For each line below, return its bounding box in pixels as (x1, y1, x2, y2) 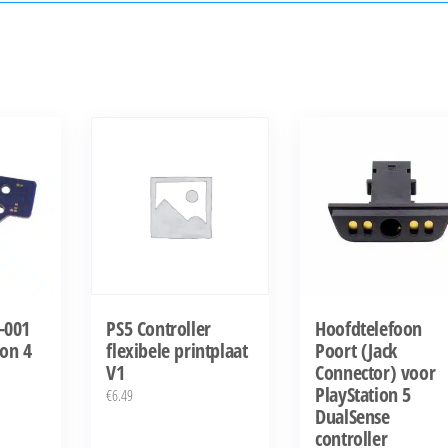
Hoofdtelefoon (315, 315, 422, 343)
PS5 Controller (106, 315, 211, 343)
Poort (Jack (315, 337, 397, 365)
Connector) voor (315, 359, 436, 387)
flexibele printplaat (106, 337, 248, 365)
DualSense (315, 403, 390, 431)
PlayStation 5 (315, 381, 411, 409)
